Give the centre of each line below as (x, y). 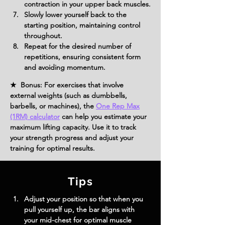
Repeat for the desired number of (79, 46)
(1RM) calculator (35, 117)
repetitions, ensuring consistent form (83, 57)
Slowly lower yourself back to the (76, 15)
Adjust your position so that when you (85, 199)
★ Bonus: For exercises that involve (67, 85)
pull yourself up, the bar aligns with (80, 209)
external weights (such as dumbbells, (69, 95)
